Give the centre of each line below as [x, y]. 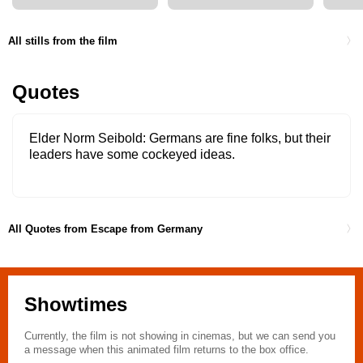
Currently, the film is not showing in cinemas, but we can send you [180, 336]
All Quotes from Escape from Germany [105, 228]
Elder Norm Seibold [86, 139]
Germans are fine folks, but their [240, 139]
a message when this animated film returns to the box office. [167, 350]
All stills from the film [63, 41]
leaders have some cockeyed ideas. [132, 155]
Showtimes [76, 305]
